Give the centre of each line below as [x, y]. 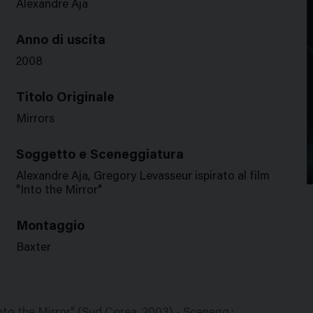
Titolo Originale [65, 98]
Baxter [33, 248]
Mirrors [35, 120]
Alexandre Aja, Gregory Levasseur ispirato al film [143, 177]
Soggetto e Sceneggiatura [100, 155]
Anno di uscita [60, 41]
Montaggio [50, 227]
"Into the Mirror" [59, 191]
